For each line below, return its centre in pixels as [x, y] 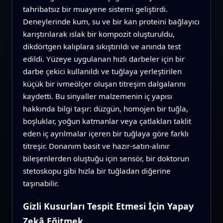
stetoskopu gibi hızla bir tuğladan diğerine [97, 171]
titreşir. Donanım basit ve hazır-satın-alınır [96, 146]
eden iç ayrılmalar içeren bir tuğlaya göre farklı [106, 134]
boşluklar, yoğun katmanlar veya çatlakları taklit [107, 121]
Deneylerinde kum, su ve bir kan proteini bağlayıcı [111, 22]
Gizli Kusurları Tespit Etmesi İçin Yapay [108, 206]
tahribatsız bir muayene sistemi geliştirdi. [95, 9]
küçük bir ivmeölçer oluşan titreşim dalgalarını [104, 84]
